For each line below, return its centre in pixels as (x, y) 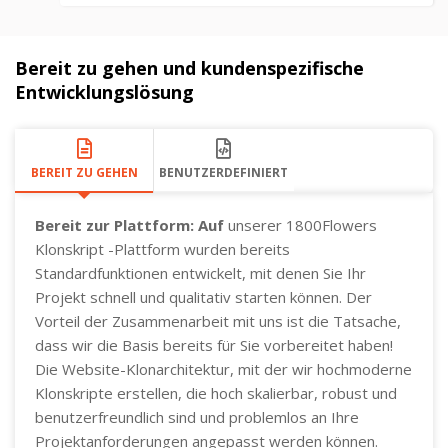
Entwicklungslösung (104, 91)
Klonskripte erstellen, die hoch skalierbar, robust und (216, 392)
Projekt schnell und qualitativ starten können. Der (203, 296)
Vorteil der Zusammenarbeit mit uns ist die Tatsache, (218, 320)
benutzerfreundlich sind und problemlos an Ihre (197, 416)
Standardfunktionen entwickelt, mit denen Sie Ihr (200, 272)
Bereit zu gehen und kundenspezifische (189, 67)
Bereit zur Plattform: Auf (129, 224)
